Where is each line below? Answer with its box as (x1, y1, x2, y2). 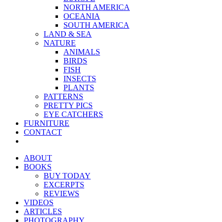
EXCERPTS (44, 180, 84, 189)
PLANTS (63, 83, 94, 92)
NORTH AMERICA (63, 3, 130, 11)
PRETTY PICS (44, 101, 93, 110)
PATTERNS (44, 92, 83, 101)
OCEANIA (63, 12, 100, 20)
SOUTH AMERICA (63, 21, 129, 29)
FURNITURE (24, 119, 69, 127)
